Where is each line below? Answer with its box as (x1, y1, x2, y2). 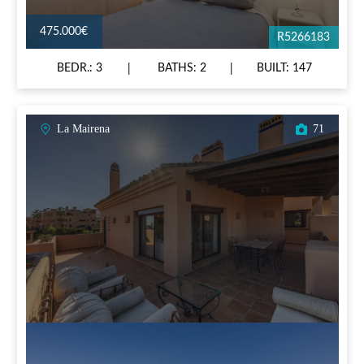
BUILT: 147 (257, 63, 312, 75)
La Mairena (57, 123, 110, 136)
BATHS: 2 (158, 63, 206, 75)
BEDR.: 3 (57, 63, 102, 75)
